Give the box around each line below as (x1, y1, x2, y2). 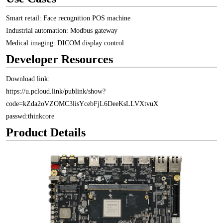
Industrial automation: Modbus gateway (6, 27, 117, 34)
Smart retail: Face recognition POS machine (6, 14, 130, 22)
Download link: (6, 75, 50, 83)
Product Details (6, 126, 86, 139)
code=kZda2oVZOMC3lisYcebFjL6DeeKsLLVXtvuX (6, 100, 158, 108)
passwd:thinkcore (6, 112, 54, 120)
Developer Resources (6, 53, 113, 66)
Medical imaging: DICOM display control (6, 39, 124, 47)
